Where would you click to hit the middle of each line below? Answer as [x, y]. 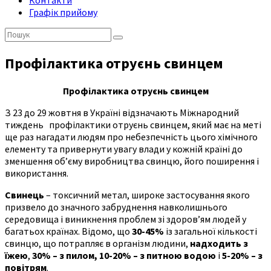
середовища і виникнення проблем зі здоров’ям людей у [126, 219]
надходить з [219, 243]
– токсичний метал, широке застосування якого [147, 194]
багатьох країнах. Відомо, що [68, 231]
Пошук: [19, 33]
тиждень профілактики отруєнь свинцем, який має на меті [133, 124]
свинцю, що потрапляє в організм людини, [97, 243]
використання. [37, 173]
